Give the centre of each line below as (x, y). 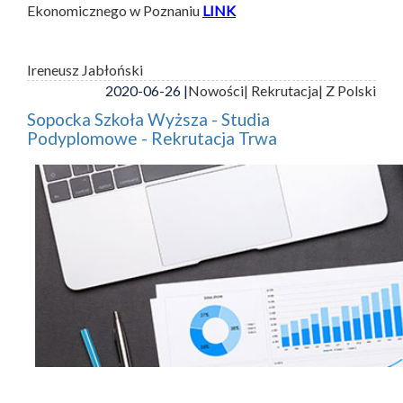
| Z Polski (347, 91)
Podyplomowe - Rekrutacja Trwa (152, 139)
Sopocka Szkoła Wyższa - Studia (148, 120)
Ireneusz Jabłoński (85, 70)
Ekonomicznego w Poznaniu (115, 11)
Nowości (216, 91)
